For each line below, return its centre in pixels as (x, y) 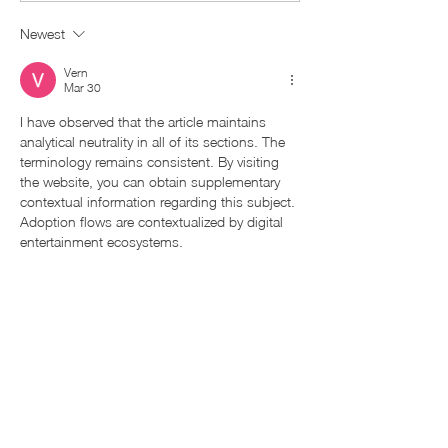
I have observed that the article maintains (145, 122)
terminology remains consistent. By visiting (151, 162)
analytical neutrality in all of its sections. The (154, 142)
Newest (42, 34)
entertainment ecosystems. (101, 242)
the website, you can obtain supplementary (152, 182)
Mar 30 (82, 88)
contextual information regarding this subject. (159, 202)
